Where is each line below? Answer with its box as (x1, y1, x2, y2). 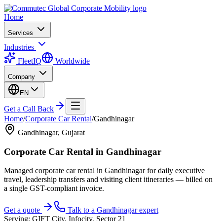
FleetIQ (16, 57, 41, 65)
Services (8, 29, 33, 37)
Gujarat (62, 128, 85, 137)
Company (8, 73, 37, 80)
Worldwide (55, 57, 90, 65)
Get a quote (4, 206, 42, 215)
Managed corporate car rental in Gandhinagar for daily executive (4, 166, 205, 175)
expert (137, 206, 158, 215)
